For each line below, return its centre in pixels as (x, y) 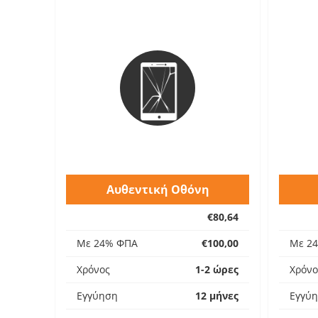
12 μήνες (217, 296)
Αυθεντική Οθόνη (158, 190)
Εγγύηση (97, 296)
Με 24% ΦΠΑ (107, 243)
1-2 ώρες (217, 269)
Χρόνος (93, 269)
